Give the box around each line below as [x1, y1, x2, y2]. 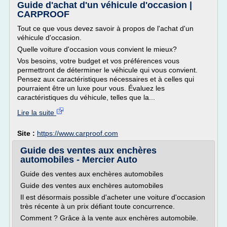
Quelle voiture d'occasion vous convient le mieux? [17, 45, 177, 53]
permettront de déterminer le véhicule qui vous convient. [17, 66, 198, 74]
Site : [17, 129, 37, 137]
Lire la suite [17, 108, 56, 117]
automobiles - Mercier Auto [20, 155, 137, 165]
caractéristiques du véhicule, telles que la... [17, 93, 155, 101]
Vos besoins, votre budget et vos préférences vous [17, 57, 179, 65]
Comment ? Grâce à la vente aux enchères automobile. [20, 214, 198, 222]
